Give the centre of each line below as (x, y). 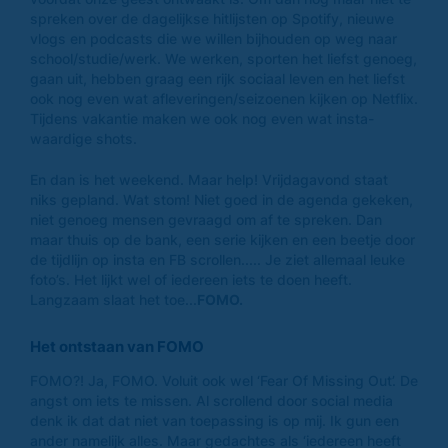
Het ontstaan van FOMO (117, 347)
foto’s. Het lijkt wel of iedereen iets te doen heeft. (191, 280)
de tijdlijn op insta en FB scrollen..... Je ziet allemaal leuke (217, 260)
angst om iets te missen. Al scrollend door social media (211, 401)
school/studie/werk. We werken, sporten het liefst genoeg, (223, 59)
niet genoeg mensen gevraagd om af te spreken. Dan (206, 220)
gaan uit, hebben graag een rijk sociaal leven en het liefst (217, 79)
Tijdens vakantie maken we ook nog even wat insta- (202, 119)
